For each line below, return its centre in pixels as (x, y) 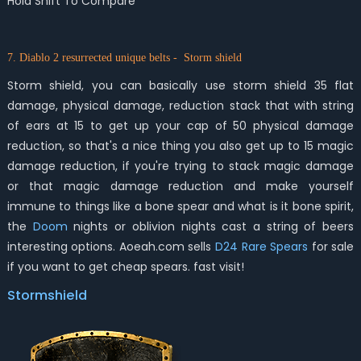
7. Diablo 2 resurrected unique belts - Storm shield (124, 58)
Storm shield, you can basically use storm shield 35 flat (180, 85)
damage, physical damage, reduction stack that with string (180, 106)
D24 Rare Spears (262, 247)
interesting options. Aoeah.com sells (111, 247)
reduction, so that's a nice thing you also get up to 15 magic (180, 146)
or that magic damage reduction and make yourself (180, 186)
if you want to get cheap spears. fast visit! (125, 267)
